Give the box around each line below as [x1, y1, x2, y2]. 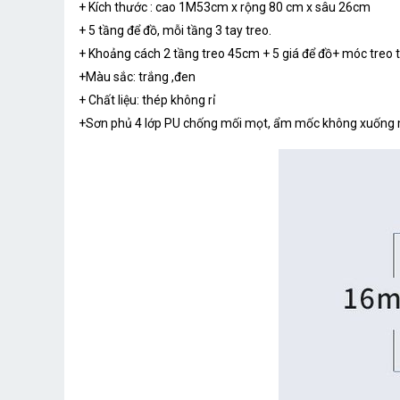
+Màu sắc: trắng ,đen [79, 69, 196, 84]
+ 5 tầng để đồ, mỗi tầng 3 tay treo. [79, 22, 271, 37]
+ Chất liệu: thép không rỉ [79, 92, 215, 107]
